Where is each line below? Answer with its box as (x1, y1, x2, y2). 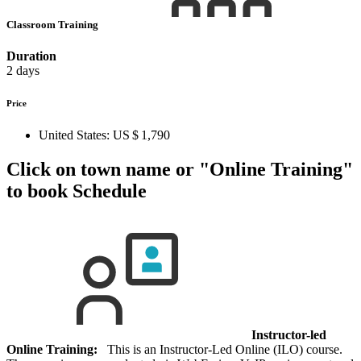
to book (6, 180, 68, 201)
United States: (39, 127, 110, 142)
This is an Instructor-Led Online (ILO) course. (98, 342, 342, 356)
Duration (6, 48, 56, 63)
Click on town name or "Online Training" (6, 158, 353, 180)
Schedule (68, 180, 147, 201)
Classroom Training (6, 18, 101, 31)
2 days (6, 63, 39, 77)
